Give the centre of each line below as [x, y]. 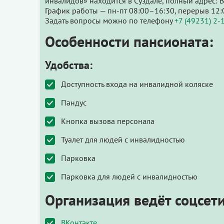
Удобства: [69, 65]
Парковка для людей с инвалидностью [129, 176]
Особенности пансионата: [129, 41]
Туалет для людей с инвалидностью [123, 139]
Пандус [74, 102]
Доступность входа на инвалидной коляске [137, 84]
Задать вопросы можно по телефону [110, 20]
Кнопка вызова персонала [108, 121]
